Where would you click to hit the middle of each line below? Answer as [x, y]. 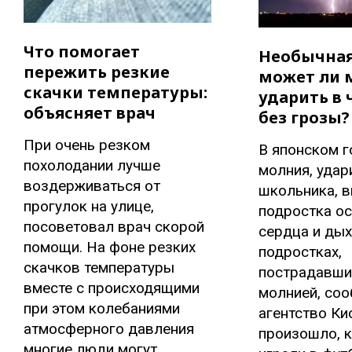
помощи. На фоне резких [110, 247]
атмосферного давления [109, 329]
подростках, [300, 251]
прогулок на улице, [89, 207]
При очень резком [87, 145]
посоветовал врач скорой [114, 227]
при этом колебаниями [102, 309]
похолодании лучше [92, 166]
